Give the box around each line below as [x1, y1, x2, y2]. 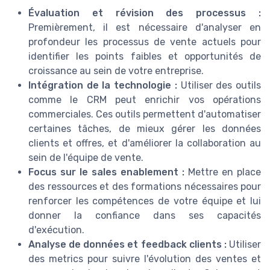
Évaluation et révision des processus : [28, 7, 261, 19]
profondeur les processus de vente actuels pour [28, 36, 261, 48]
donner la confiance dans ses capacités [28, 209, 261, 221]
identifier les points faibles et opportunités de [28, 50, 261, 62]
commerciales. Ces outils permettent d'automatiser [28, 108, 261, 120]
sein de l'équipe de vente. [28, 151, 143, 163]
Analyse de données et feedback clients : [28, 238, 227, 250]
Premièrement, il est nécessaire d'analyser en [28, 21, 261, 33]
